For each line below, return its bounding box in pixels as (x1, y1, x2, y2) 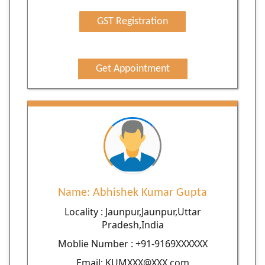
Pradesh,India (101, 218, 164, 232)
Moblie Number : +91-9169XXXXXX (57, 237, 208, 251)
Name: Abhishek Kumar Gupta (58, 187, 207, 199)
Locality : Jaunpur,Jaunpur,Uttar (64, 205, 201, 219)
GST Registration (97, 16, 168, 28)
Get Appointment (95, 63, 170, 75)
